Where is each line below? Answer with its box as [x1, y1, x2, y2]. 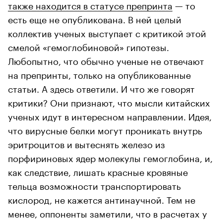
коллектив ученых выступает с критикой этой [8, 25, 206, 39]
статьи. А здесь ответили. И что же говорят [8, 80, 195, 95]
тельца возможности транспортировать [8, 177, 181, 192]
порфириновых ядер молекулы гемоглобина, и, [8, 150, 213, 164]
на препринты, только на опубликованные [8, 66, 191, 81]
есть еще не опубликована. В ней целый [8, 11, 181, 25]
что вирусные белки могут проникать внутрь [8, 122, 202, 136]
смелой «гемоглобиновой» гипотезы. [8, 39, 169, 53]
